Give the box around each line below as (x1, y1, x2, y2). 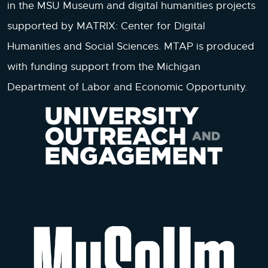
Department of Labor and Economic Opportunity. (7, 80, 247, 93)
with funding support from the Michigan (7, 60, 200, 73)
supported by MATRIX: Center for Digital (7, 19, 205, 32)
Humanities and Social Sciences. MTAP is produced (7, 39, 254, 53)
